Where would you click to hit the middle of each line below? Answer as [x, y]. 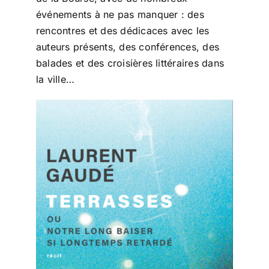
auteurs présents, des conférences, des [128, 47]
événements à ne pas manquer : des [120, 15]
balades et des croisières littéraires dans [130, 63]
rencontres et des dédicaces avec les [122, 31]
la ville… [55, 80]
